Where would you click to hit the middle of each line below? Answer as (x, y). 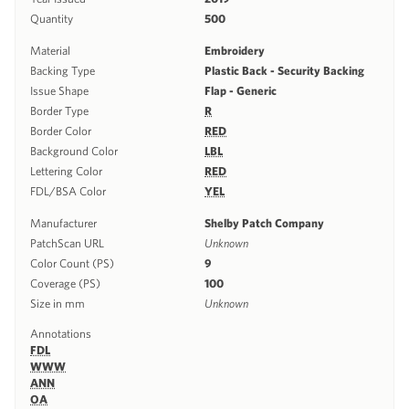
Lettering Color (66, 171)
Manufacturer (63, 223)
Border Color (61, 131)
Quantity (52, 18)
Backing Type (63, 70)
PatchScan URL (67, 243)
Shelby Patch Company (264, 223)
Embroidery (235, 50)
